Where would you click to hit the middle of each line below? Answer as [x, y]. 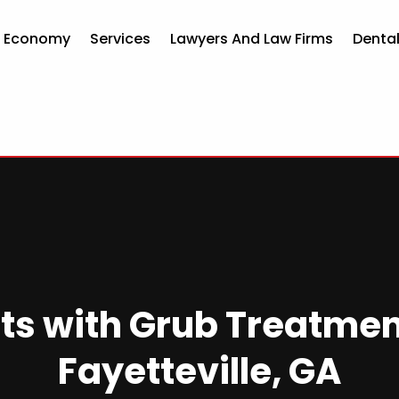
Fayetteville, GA [199, 371]
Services [121, 38]
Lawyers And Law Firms [252, 38]
